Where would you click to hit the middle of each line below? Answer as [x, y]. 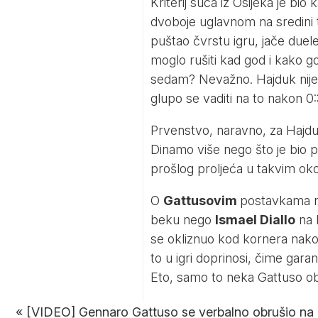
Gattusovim [201, 201]
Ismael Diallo [255, 220]
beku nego [182, 220]
